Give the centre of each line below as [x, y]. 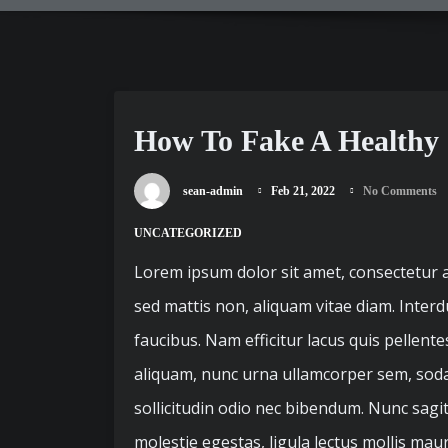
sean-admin [213, 191]
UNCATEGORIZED [188, 233]
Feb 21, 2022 [303, 191]
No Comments [400, 191]
